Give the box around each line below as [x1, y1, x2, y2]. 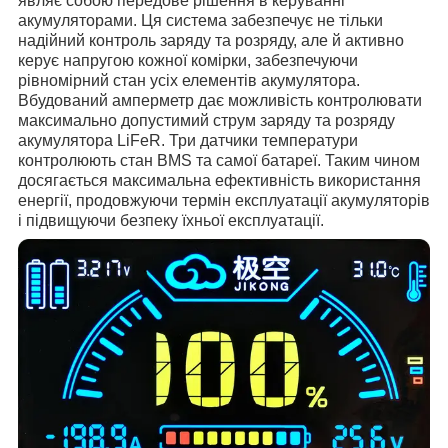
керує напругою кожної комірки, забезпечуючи [18, 52, 358, 70]
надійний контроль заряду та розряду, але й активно [18, 32, 404, 50]
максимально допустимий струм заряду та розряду [18, 112, 395, 130]
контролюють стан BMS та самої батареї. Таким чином [18, 152, 420, 170]
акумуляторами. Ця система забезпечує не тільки [18, 12, 383, 30]
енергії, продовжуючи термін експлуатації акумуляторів [18, 192, 430, 210]
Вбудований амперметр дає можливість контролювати [18, 92, 422, 110]
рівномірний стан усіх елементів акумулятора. [18, 72, 360, 90]
